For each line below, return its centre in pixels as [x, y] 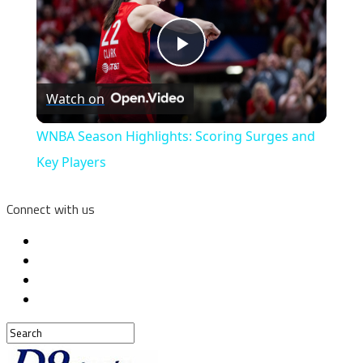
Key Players [71, 162]
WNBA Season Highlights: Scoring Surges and [175, 137]
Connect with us [51, 209]
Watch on [75, 99]
